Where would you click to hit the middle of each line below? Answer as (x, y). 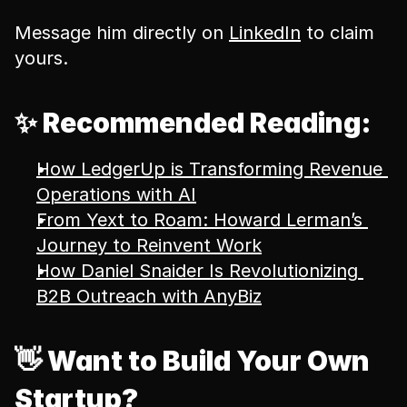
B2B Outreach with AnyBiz (149, 296)
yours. (41, 58)
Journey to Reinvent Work (149, 245)
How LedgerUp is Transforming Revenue (209, 169)
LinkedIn (265, 33)
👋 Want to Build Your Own (192, 361)
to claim (338, 33)
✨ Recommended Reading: (193, 123)
